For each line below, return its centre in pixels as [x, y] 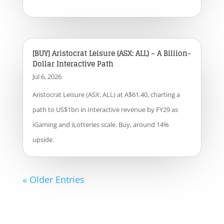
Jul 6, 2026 [47, 77]
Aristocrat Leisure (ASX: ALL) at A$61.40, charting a [106, 95]
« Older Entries [53, 180]
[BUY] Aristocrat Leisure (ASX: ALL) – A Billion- [111, 53]
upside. [43, 140]
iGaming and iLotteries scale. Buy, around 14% [100, 125]
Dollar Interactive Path [73, 64]
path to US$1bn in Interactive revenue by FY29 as [105, 110]
